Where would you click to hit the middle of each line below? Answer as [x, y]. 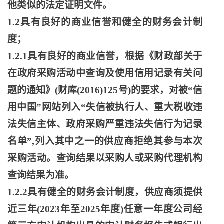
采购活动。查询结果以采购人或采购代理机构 [105, 158]
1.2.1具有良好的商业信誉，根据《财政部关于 [105, 56]
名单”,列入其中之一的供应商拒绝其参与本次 [105, 141]
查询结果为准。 [41, 175]
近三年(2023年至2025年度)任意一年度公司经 [105, 209]
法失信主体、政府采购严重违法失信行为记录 [105, 124]
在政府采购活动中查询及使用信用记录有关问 [105, 73]
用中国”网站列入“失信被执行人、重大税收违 [105, 107]
